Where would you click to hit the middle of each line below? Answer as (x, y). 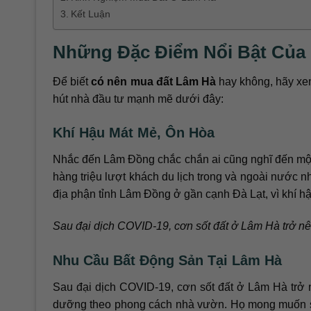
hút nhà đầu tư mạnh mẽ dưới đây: (138, 99)
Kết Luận (90, 14)
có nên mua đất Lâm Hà (153, 81)
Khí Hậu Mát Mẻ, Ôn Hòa (134, 133)
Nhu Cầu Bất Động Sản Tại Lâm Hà (167, 260)
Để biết (72, 81)
